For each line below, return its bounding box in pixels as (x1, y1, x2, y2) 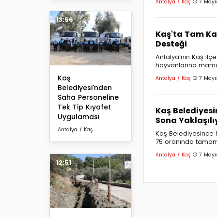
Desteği (155, 38, 187, 49)
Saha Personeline (58, 92, 119, 102)
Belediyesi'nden (58, 82, 112, 93)
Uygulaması (58, 111, 100, 122)
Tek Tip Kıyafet (58, 102, 111, 112)
